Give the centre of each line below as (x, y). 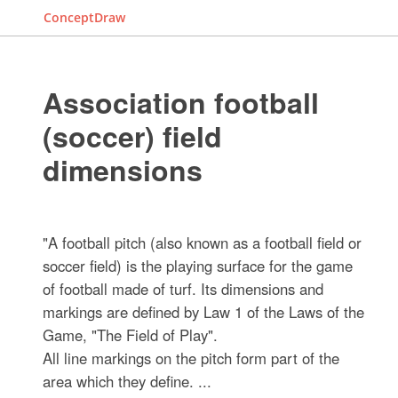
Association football (181, 102)
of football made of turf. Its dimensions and (183, 289)
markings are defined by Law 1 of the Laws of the (204, 312)
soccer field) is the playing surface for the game (198, 266)
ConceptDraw (84, 17)
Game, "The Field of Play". (131, 335)
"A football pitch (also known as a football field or (203, 243)
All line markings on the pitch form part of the (191, 358)
